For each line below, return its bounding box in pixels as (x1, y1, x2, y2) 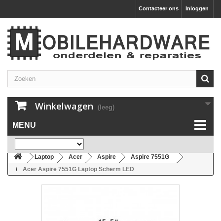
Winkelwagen (35, 100, 93, 112)
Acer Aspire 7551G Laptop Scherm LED (23, 166, 134, 173)
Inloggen (185, 5, 209, 11)
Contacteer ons (139, 5, 179, 11)
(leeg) (98, 104, 114, 111)
